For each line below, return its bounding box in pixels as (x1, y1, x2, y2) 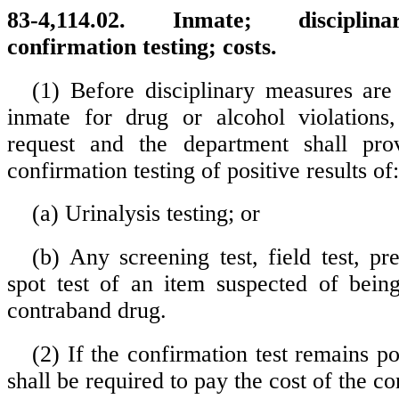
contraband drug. (7, 297, 167, 323)
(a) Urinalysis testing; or (32, 200, 260, 227)
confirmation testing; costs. (7, 34, 277, 60)
